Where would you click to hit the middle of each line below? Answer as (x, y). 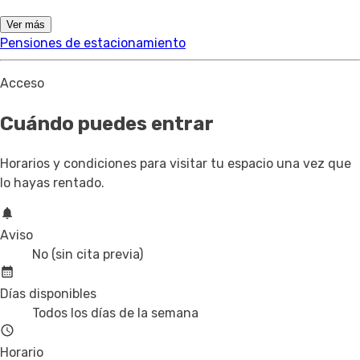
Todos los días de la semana (115, 313)
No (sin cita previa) (88, 254)
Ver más (26, 24)
